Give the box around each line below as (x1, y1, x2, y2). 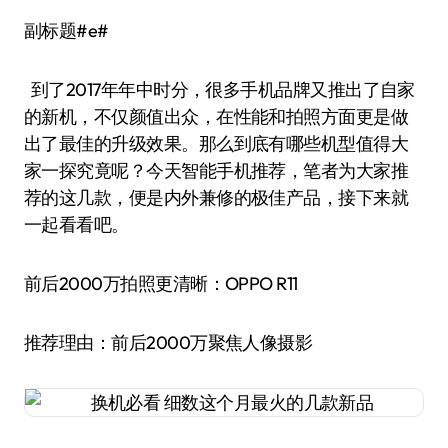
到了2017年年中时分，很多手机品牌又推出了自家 (24, 78, 415, 101)
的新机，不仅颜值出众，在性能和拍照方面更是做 (24, 105, 409, 128)
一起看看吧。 (24, 213, 143, 236)
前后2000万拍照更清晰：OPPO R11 (24, 272, 298, 295)
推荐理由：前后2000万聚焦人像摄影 (24, 331, 313, 354)
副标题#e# (41, 19, 109, 42)
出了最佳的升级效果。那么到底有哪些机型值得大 (24, 132, 409, 155)
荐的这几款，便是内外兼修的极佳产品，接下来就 (24, 186, 409, 209)
